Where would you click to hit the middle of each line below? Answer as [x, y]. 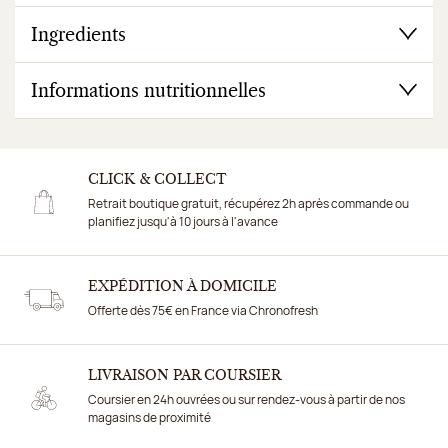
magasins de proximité [149, 418]
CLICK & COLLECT [157, 180]
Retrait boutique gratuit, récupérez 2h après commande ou [248, 204]
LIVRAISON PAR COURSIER [184, 376]
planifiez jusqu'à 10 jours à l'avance [183, 222]
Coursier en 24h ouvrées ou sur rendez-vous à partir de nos [246, 400]
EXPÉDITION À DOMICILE [182, 287]
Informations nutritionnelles [148, 92]
